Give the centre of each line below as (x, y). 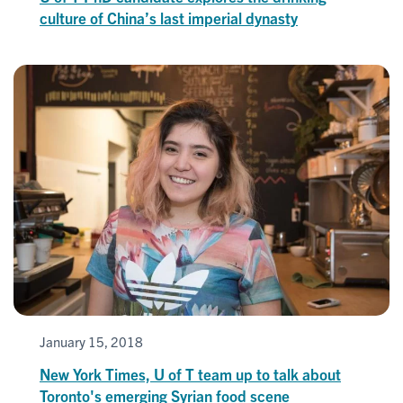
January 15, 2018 (91, 341)
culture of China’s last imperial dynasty (169, 17)
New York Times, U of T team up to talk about (190, 373)
